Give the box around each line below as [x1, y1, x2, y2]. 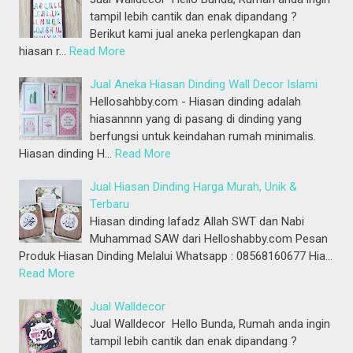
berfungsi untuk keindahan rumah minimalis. [90, 129, 317, 144]
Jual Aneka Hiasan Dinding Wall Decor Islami [90, 77, 318, 92]
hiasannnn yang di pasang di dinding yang [90, 112, 303, 127]
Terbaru [90, 197, 130, 212]
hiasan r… [19, 44, 67, 59]
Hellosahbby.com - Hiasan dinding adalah [90, 95, 302, 110]
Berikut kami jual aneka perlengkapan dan [90, 27, 302, 42]
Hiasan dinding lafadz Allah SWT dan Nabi [90, 214, 305, 229]
